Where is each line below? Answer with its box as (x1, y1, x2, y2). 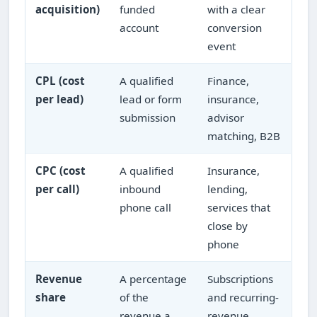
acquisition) (35, 1, 100, 16)
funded (120, 1, 156, 16)
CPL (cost (35, 73, 86, 88)
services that (207, 200, 271, 214)
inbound (120, 181, 161, 196)
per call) (35, 181, 80, 196)
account (120, 20, 159, 35)
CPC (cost (35, 163, 86, 178)
